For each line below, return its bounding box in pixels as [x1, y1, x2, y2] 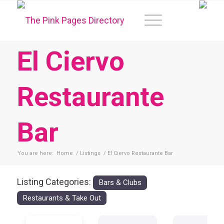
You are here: [17, 150, 53, 156]
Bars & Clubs [98, 178, 141, 187]
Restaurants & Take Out [22, 193, 101, 202]
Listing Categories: [16, 176, 93, 187]
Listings [79, 150, 100, 156]
